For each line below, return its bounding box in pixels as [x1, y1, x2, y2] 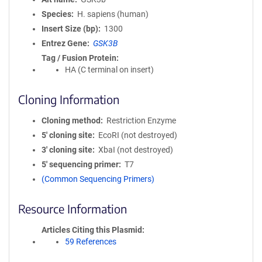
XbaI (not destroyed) [98, 145, 173, 154]
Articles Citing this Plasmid [42, 225, 142, 235]
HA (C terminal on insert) [65, 65, 154, 74]
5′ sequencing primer [42, 160, 119, 169]
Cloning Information [18, 92, 119, 106]
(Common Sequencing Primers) [42, 174, 154, 184]
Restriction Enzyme [106, 116, 176, 125]
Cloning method [42, 116, 101, 125]
